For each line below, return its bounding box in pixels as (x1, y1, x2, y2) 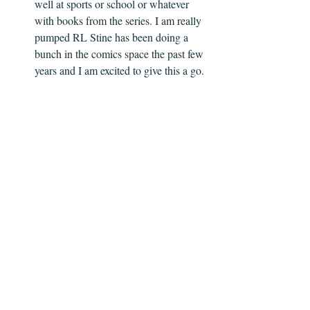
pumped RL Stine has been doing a (35, 29, 191, 44)
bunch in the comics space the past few (35, 46, 206, 61)
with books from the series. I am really (35, 12, 204, 28)
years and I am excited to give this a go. (35, 62, 207, 77)
